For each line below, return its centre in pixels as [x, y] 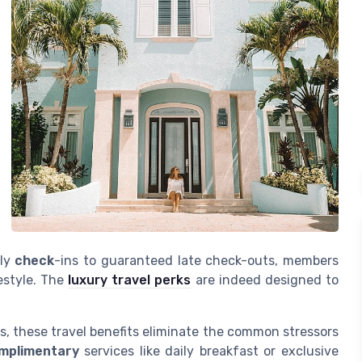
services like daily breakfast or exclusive [208, 351]
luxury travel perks [130, 280]
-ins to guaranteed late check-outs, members [196, 260]
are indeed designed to [265, 280]
